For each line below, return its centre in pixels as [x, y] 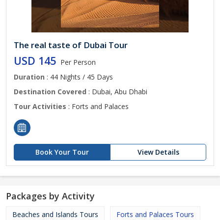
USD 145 [35, 61]
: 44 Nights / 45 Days [79, 77]
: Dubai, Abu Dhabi [117, 92]
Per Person [78, 62]
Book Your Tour [62, 152]
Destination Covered [50, 92]
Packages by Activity [50, 196]
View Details [158, 152]
